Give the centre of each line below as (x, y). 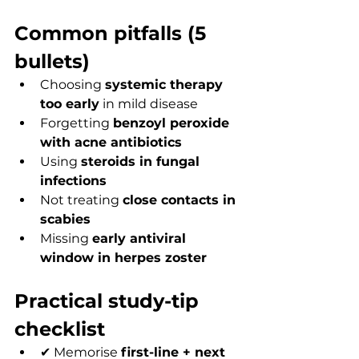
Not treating (81, 200)
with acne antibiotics (111, 142)
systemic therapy (166, 84)
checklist (60, 329)
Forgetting (77, 123)
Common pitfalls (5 (113, 33)
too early (70, 103)
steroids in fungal (142, 161)
